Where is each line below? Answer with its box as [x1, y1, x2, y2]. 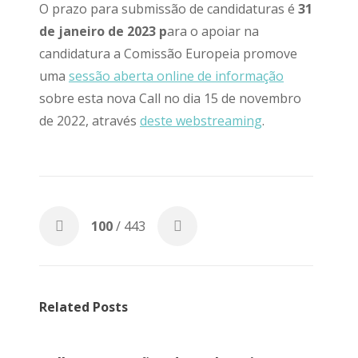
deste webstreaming [140, 112, 262, 129]
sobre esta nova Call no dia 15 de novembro [39, 89, 301, 107]
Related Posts [39, 298, 128, 316]
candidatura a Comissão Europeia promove [39, 45, 297, 62]
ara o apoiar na [167, 22, 259, 40]
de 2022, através [39, 112, 140, 129]
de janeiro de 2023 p [39, 22, 167, 40]
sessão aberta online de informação [69, 67, 284, 85]
